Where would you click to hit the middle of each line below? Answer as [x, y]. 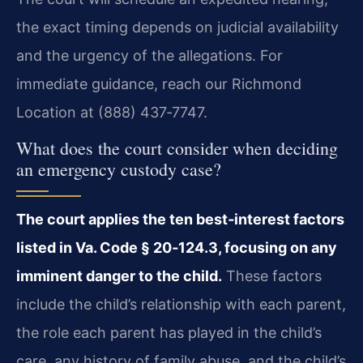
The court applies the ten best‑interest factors [180, 220]
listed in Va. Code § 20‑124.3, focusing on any [177, 248]
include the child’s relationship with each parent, [181, 305]
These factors [272, 276]
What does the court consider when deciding [177, 148]
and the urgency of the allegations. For [149, 55]
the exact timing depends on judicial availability [177, 27]
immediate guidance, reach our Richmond [159, 83]
